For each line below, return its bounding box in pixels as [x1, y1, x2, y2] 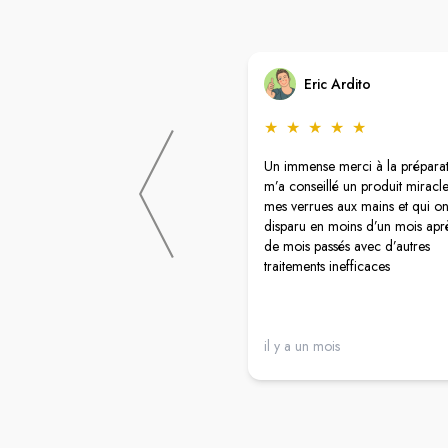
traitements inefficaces [264, 255, 390, 276]
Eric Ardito [304, 73, 371, 94]
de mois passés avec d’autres [264, 235, 430, 256]
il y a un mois [264, 335, 340, 356]
